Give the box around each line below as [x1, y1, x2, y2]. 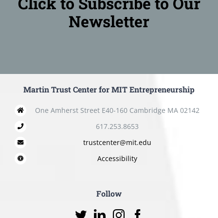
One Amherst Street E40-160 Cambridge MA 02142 [35, 106, 200, 115]
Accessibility [97, 153, 137, 163]
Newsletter [69, 10, 149, 32]
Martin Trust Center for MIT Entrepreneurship [23, 84, 195, 95]
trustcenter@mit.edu [83, 137, 151, 147]
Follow [96, 188, 122, 199]
